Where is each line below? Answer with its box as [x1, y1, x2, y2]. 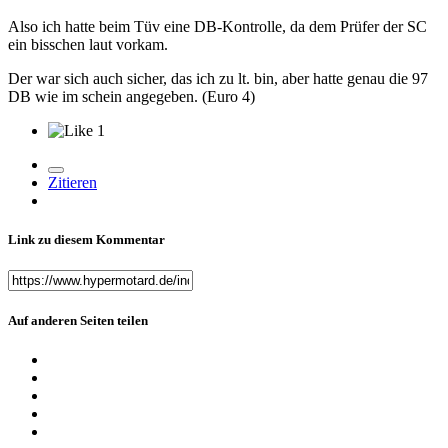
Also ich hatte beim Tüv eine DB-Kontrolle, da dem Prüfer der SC [8, 17, 427, 35]
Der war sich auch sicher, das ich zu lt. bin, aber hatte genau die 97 [8, 69, 428, 87]
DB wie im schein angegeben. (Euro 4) [8, 87, 255, 105]
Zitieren [48, 173, 97, 191]
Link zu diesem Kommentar [8, 231, 165, 247]
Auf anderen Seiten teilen [8, 313, 148, 329]
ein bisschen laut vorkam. [8, 35, 168, 53]
